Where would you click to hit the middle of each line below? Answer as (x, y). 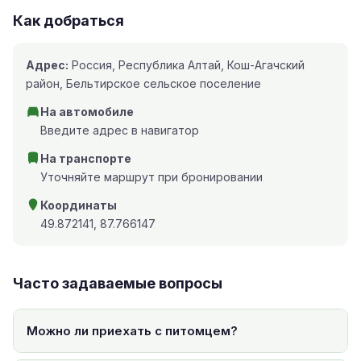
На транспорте (86, 158)
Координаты (79, 205)
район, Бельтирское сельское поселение (143, 83)
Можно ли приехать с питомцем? (132, 331)
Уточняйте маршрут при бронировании (151, 177)
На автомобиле (87, 112)
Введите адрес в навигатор (120, 130)
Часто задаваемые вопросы (118, 283)
